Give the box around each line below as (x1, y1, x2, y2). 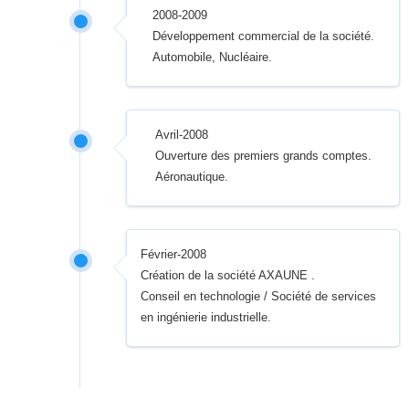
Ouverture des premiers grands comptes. (154, 149, 372, 163)
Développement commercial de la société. (152, 29, 374, 43)
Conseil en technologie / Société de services (141, 289, 377, 303)
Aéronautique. (154, 170, 228, 184)
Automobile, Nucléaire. (152, 50, 272, 64)
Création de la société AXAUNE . (141, 268, 316, 282)
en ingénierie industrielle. (141, 310, 272, 324)
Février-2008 (141, 247, 207, 261)
